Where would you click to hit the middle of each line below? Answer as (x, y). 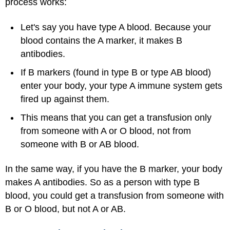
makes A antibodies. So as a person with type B (102, 182)
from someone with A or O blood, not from (106, 131)
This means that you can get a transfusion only (116, 117)
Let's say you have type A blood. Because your (116, 27)
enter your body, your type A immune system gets (121, 85)
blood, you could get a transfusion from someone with (114, 196)
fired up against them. (65, 99)
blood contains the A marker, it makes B (101, 40)
